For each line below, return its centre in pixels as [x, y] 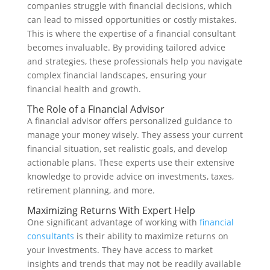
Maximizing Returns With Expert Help [111, 210]
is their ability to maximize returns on [151, 236]
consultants [50, 236]
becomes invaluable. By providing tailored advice [126, 47]
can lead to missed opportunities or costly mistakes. [132, 20]
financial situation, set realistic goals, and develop [127, 149]
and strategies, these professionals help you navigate [134, 61]
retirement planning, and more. [91, 190]
